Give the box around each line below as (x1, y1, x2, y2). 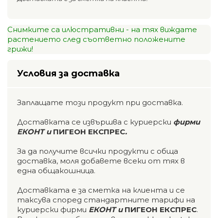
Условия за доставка (17, 68, 120, 79)
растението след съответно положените (7, 34, 185, 44)
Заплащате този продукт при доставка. (17, 97, 183, 107)
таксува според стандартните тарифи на (17, 195, 195, 204)
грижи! (7, 44, 33, 54)
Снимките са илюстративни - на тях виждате (7, 24, 197, 34)
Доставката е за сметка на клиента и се (17, 185, 185, 195)
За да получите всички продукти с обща (17, 146, 178, 156)
